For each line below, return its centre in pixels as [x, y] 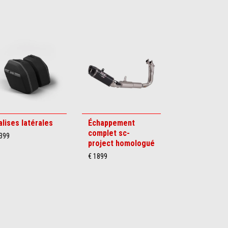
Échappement [111, 123]
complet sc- [109, 133]
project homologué [121, 143]
